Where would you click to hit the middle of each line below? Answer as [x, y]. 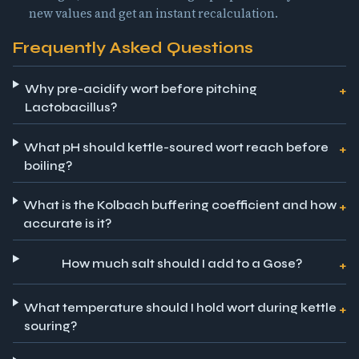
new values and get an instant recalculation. [153, 14]
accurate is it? [68, 224]
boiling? [48, 165]
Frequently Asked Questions [133, 48]
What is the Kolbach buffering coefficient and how [180, 206]
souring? [51, 326]
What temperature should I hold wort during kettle [181, 307]
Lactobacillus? [71, 108]
